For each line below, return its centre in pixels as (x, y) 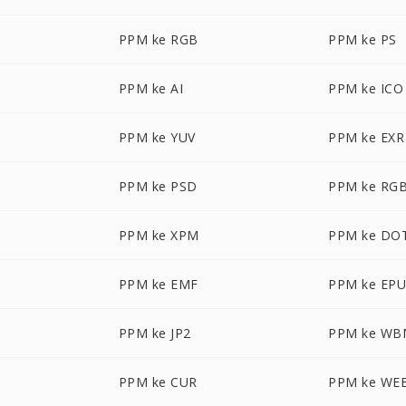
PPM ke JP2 (155, 333)
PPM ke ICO (366, 88)
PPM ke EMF (158, 284)
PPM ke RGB (158, 39)
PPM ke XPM (159, 235)
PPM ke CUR (158, 382)
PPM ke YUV (157, 137)
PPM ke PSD (158, 186)
